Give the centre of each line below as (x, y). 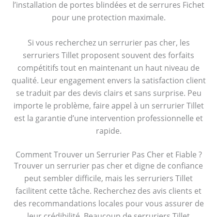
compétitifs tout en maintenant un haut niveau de (108, 68)
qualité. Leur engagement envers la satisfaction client (108, 80)
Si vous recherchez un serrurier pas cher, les (108, 42)
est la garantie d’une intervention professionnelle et (108, 118)
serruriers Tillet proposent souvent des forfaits (108, 55)
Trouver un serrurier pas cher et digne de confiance (108, 165)
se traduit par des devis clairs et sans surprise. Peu (108, 93)
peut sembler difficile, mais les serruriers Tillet (108, 178)
